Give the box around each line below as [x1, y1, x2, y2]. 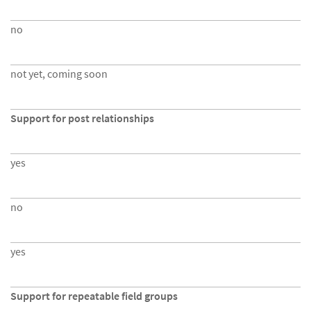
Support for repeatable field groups [10, 289, 178, 303]
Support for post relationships [10, 111, 154, 125]
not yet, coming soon [10, 67, 108, 81]
